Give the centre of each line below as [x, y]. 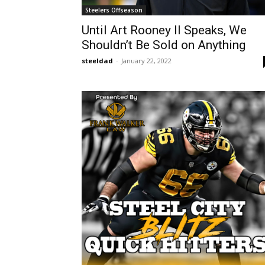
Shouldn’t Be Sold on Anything [164, 45]
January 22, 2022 [146, 61]
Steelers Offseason [114, 10]
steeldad [97, 61]
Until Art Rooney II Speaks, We [164, 30]
